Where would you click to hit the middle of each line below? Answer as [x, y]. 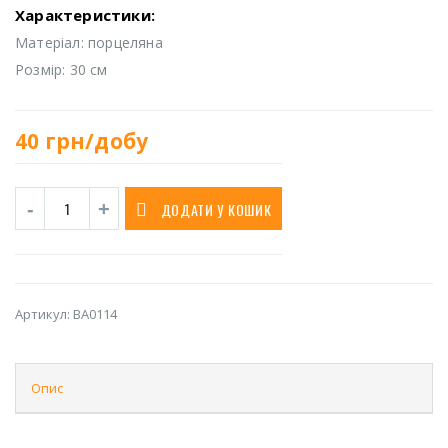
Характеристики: [85, 15]
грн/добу [96, 140]
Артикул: [44, 313]
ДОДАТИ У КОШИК [216, 210]
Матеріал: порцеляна [89, 43]
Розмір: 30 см [61, 70]
